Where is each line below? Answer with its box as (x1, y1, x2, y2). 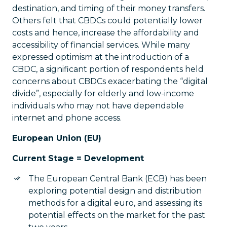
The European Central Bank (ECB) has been (28, 174, 207, 183)
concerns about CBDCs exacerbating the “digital (12, 77, 208, 86)
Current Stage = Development (12, 154, 144, 163)
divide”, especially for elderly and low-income (12, 89, 194, 98)
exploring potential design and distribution (28, 186, 202, 196)
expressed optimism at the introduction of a (12, 52, 189, 62)
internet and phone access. (12, 113, 122, 123)
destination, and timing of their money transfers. (12, 4, 205, 13)
